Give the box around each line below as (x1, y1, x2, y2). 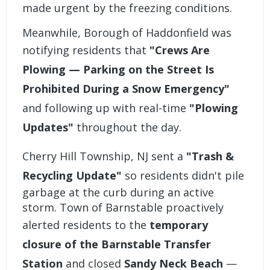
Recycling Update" (22, 168, 122, 183)
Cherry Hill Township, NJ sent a (22, 149, 187, 164)
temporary (149, 218, 209, 233)
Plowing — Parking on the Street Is (22, 62, 215, 77)
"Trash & (186, 149, 234, 164)
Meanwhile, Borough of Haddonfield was (22, 25, 232, 40)
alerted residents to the (22, 218, 150, 233)
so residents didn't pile (122, 168, 245, 183)
